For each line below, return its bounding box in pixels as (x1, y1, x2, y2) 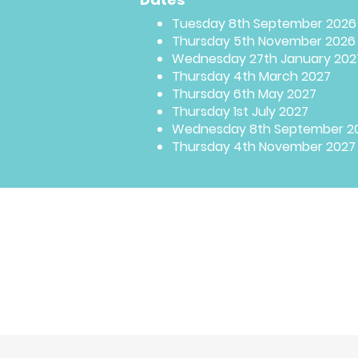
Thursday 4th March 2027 (172, 67, 331, 86)
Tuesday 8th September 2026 (172, 14, 356, 34)
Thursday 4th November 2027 (172, 137, 356, 157)
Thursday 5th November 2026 (172, 32, 356, 51)
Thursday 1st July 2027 (172, 102, 308, 121)
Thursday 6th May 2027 (172, 85, 316, 104)
